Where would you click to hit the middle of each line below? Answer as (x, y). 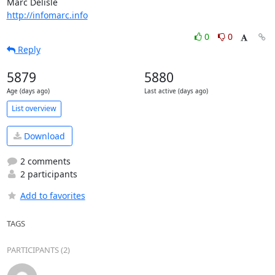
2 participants (47, 174)
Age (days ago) (28, 91)
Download (43, 136)
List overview (34, 108)
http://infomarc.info (47, 15)
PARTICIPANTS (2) (38, 250)
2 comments (44, 161)
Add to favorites (52, 196)
